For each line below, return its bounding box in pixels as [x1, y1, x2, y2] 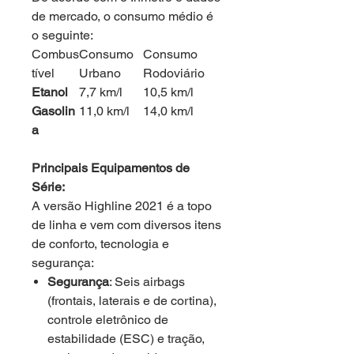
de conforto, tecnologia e [32, 236, 169, 251]
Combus [32, 47, 79, 62]
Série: [32, 179, 65, 194]
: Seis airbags [109, 274, 185, 289]
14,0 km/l [143, 104, 194, 119]
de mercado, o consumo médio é [32, 9, 213, 24]
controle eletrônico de [47, 312, 168, 327]
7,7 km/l [79, 85, 122, 100]
